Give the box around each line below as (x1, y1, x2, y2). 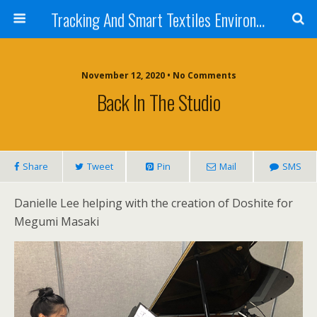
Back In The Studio (96, 87, 221, 117)
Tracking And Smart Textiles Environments (255, 6, 265, 32)
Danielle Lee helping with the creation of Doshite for (14, 195, 293, 211)
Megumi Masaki (14, 214, 99, 229)
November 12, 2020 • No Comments (81, 69, 236, 81)
